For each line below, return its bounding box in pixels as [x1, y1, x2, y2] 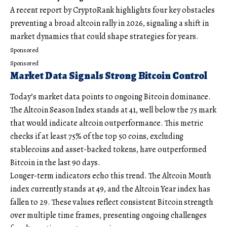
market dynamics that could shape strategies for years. [10, 30, 199, 42]
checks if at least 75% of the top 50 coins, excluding [10, 130, 183, 142]
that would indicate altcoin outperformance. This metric [10, 117, 203, 129]
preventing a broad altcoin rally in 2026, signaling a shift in [10, 17, 209, 29]
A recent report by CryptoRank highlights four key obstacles [10, 4, 215, 16]
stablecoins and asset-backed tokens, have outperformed [10, 143, 207, 155]
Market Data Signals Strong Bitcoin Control [10, 68, 207, 83]
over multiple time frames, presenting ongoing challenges [10, 209, 207, 221]
